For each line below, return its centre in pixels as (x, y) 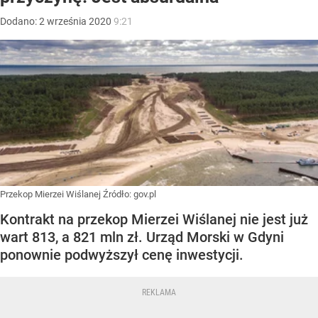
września (67, 22)
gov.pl (145, 194)
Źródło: (118, 194)
